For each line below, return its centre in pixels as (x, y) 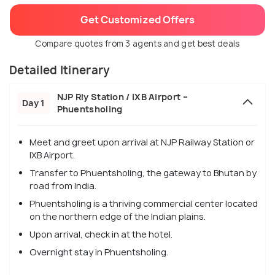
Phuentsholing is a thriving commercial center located (144, 204)
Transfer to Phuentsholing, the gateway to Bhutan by (143, 173)
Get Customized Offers (137, 20)
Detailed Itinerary (60, 71)
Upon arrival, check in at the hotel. (101, 234)
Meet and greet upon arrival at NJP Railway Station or (142, 142)
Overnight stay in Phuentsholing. (99, 252)
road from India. (63, 186)
